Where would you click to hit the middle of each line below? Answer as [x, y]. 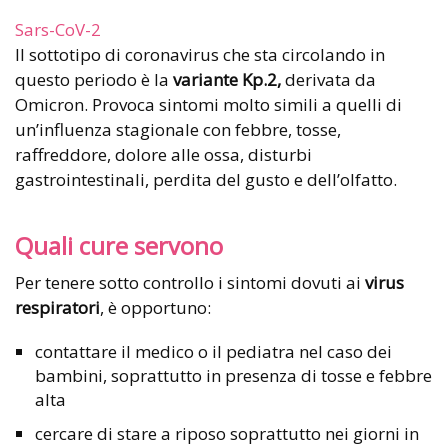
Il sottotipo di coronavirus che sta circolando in [200, 55]
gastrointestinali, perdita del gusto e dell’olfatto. [206, 180]
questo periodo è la [94, 80]
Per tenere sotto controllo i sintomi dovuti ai [190, 283]
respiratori [57, 308]
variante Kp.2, [227, 80]
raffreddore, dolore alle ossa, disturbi [163, 155]
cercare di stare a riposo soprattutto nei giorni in [227, 434]
